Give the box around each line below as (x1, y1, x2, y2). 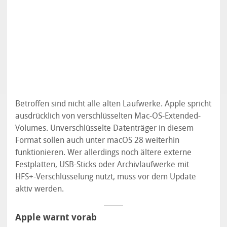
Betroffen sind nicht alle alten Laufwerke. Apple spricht (15, 98, 212, 108)
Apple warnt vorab (15, 211, 97, 223)
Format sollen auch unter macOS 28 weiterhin (15, 135, 180, 145)
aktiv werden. (15, 183, 64, 194)
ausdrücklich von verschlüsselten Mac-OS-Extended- (15, 110, 201, 121)
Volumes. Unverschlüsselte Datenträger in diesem (15, 123, 194, 133)
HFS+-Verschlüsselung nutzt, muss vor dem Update (15, 171, 197, 181)
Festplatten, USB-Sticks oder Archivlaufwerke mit (15, 159, 190, 169)
